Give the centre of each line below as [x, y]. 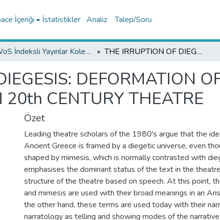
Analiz [96, 20]
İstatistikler [61, 20]
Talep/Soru [133, 20]
